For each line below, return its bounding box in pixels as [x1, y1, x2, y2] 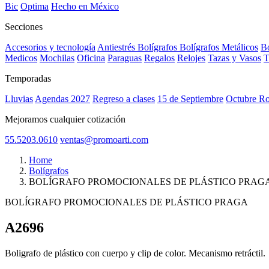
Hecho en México [51, 1, 119, 12]
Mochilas [40, 53, 74, 64]
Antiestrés [97, 42, 138, 53]
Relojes [177, 53, 205, 64]
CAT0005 [47, 220, 105, 236]
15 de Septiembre [157, 94, 223, 104]
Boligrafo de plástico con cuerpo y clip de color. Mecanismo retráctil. [5, 248, 265, 259]
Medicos [5, 53, 37, 64]
